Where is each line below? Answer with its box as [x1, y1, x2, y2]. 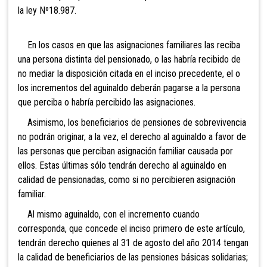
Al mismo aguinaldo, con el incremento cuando [18, 208, 200, 220]
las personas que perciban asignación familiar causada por [18, 145, 233, 157]
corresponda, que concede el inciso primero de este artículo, [18, 222, 245, 234]
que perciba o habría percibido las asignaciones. [18, 96, 195, 108]
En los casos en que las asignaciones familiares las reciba [18, 39, 240, 51]
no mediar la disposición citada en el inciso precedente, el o [18, 67, 240, 79]
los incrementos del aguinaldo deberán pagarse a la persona [18, 82, 240, 94]
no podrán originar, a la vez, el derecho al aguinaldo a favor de [18, 131, 246, 142]
